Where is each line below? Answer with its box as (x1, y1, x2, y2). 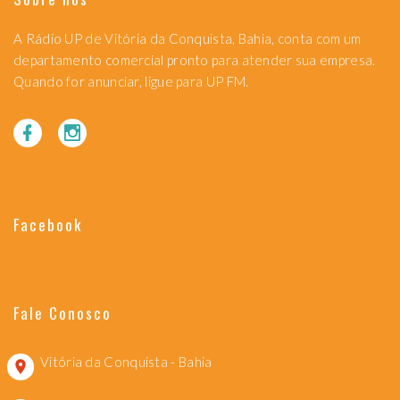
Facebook (13, 213, 83, 237)
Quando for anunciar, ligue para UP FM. (13, 73, 249, 90)
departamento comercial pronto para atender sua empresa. (13, 52, 376, 69)
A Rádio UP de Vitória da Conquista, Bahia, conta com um (13, 30, 362, 47)
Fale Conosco (13, 302, 112, 325)
